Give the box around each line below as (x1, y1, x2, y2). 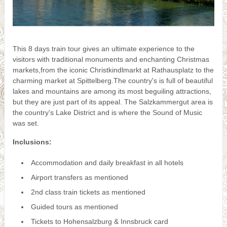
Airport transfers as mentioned (31, 173, 128, 181)
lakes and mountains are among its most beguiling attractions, (13, 87, 211, 95)
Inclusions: (13, 138, 52, 146)
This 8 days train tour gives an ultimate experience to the (13, 45, 195, 53)
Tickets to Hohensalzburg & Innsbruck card (31, 217, 168, 225)
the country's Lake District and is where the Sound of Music (13, 108, 202, 117)
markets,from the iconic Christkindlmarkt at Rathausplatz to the (13, 66, 214, 74)
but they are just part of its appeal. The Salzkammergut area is (13, 98, 213, 106)
